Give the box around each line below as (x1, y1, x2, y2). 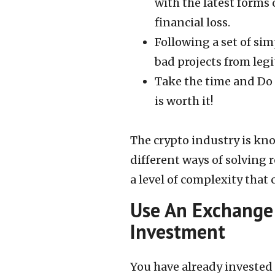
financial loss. (155, 15, 230, 29)
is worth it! (155, 93, 213, 108)
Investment (130, 218, 225, 244)
